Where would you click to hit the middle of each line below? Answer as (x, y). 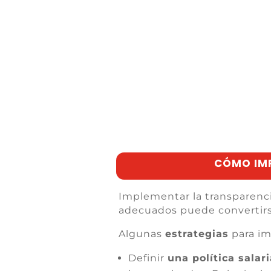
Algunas (142, 234)
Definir (148, 258)
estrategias (197, 234)
